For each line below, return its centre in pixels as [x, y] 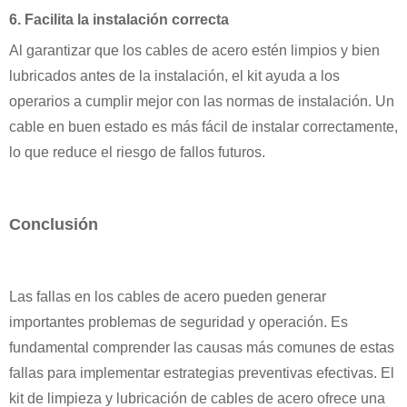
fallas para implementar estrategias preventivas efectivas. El [202, 372]
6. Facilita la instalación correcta [119, 19]
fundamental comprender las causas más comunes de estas [202, 347]
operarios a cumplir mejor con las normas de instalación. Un [202, 101]
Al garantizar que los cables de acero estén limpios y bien [194, 50]
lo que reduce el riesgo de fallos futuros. [137, 152]
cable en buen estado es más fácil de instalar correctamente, [203, 126]
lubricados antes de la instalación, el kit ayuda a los [174, 75]
